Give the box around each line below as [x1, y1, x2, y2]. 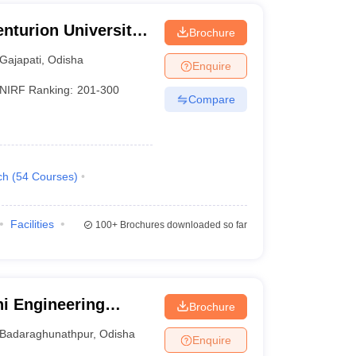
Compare [188, 92, 235, 106]
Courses [31, 170, 74, 183]
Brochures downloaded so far [117, 219, 247, 230]
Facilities [10, 218, 54, 230]
